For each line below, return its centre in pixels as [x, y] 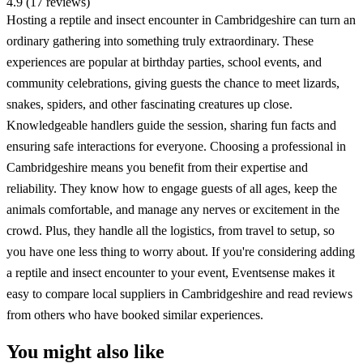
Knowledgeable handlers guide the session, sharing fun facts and [171, 125]
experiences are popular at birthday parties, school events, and [164, 62]
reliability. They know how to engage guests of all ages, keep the [172, 188]
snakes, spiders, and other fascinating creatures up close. [149, 104]
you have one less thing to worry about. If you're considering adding [181, 251]
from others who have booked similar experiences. [135, 314]
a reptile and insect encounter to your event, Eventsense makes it [171, 272]
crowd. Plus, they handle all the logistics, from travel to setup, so [171, 230]
